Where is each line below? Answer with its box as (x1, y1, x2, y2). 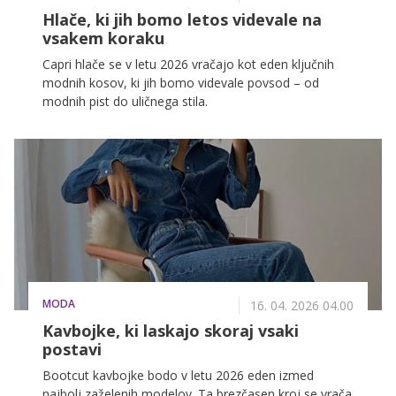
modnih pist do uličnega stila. (42, 92, 208, 110)
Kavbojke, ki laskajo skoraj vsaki (42, 320, 299, 341)
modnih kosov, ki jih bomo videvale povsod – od (42, 73, 319, 91)
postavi (42, 339, 102, 360)
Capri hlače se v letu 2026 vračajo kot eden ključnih (42, 55, 334, 72)
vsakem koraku (42, 27, 164, 49)
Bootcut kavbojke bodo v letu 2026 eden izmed (42, 367, 314, 384)
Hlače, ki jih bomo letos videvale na (42, 8, 322, 30)
